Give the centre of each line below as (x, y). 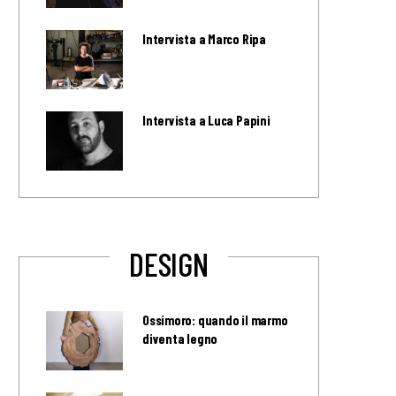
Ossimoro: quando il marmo (215, 320)
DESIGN (169, 263)
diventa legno (180, 338)
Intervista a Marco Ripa (204, 39)
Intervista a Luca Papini (206, 121)
